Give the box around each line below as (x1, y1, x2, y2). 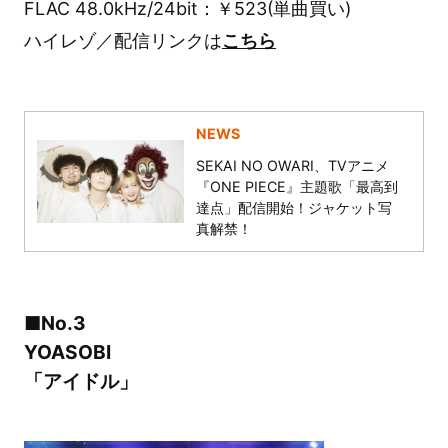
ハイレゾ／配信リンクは (23, 30, 222, 51)
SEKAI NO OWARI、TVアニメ (196, 157, 390, 175)
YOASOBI (23, 340, 111, 365)
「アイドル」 (23, 369, 138, 394)
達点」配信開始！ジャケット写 (196, 199, 393, 217)
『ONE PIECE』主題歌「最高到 (196, 178, 399, 196)
